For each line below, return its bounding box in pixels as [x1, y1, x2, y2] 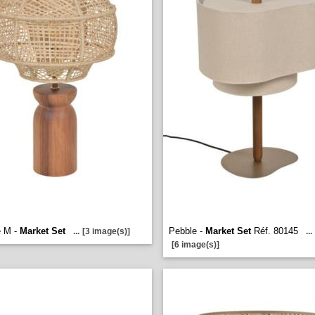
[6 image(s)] [172, 240, 219, 250]
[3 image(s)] [82, 226, 130, 236]
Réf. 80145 [251, 226, 298, 236]
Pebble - [169, 226, 205, 236]
